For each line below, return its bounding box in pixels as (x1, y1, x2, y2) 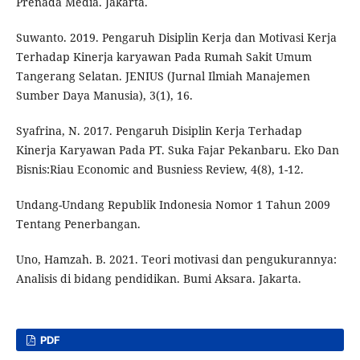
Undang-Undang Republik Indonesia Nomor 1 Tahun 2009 (15, 196, 330, 212)
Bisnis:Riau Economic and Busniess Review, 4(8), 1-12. (15, 161, 304, 177)
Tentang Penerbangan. (15, 215, 141, 231)
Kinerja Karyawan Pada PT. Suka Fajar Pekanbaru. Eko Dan (15, 141, 339, 157)
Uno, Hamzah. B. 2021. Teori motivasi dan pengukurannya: (15, 251, 337, 267)
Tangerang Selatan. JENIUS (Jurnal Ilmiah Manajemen (15, 67, 310, 84)
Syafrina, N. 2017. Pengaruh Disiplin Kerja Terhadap (15, 122, 302, 138)
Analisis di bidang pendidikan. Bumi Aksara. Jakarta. (15, 270, 301, 286)
